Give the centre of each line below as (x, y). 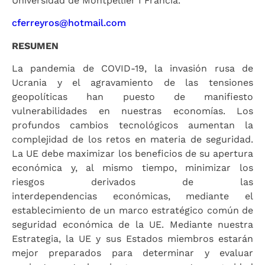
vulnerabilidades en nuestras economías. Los (132, 111)
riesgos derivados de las (132, 182)
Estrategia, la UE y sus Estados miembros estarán (132, 238)
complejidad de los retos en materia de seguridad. (132, 139)
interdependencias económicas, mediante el (132, 196)
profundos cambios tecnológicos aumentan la (132, 125)
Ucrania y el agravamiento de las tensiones (132, 82)
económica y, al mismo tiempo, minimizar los (132, 167)
